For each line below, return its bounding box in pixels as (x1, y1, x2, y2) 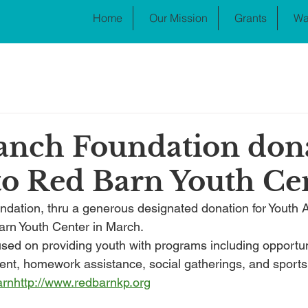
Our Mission (149, 11, 208, 25)
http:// (14, 275, 45, 289)
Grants (234, 11, 267, 25)
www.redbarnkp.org (45, 275, 151, 289)
